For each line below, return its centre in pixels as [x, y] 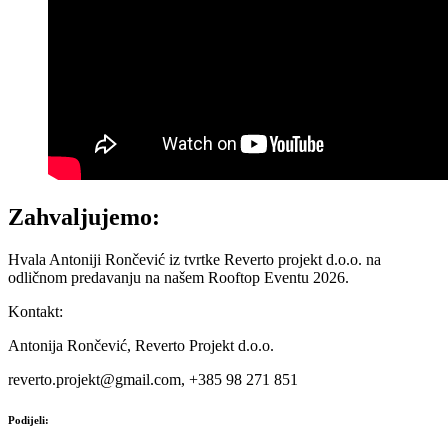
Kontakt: [35, 312]
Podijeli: [28, 420]
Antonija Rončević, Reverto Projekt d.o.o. [141, 346]
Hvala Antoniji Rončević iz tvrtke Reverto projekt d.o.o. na [194, 260]
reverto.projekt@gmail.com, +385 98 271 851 [153, 380]
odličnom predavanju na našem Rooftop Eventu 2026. [178, 278]
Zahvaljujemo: [84, 217]
